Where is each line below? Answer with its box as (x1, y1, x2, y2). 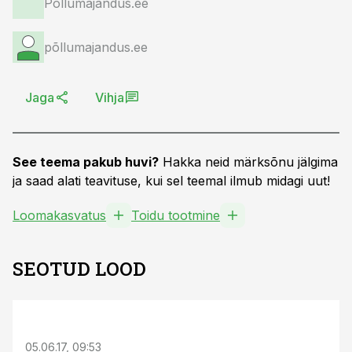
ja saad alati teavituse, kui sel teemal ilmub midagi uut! (13, 173, 330, 189)
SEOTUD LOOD (13, 256, 146, 281)
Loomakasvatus (13, 207, 106, 223)
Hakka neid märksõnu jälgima (159, 154, 338, 170)
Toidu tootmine (131, 207, 220, 223)
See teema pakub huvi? (13, 154, 159, 170)
